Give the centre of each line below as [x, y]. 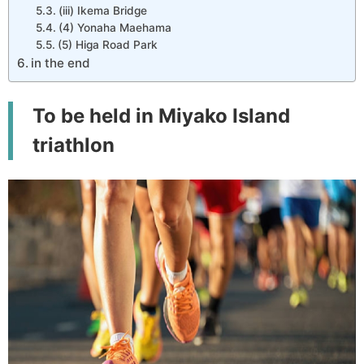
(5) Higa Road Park [107, 45]
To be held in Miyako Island [161, 116]
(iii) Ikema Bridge [102, 11]
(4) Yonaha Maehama [115, 28]
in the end [61, 63]
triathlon [74, 145]
